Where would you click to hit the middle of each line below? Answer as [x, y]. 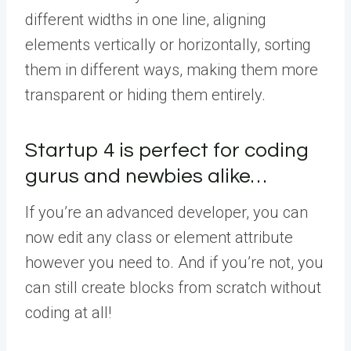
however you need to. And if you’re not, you [174, 262]
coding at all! [68, 313]
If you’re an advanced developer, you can [166, 212]
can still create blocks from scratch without [173, 288]
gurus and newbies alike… [146, 176]
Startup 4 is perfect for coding [167, 150]
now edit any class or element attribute [159, 237]
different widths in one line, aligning [146, 20]
